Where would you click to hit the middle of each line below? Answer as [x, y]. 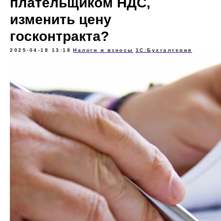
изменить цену [61, 19]
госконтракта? [59, 36]
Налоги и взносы [103, 50]
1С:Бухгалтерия [164, 50]
